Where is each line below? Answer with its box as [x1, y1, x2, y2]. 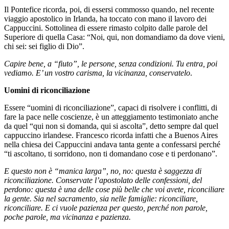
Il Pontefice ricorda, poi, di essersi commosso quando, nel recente [4, 5, 214, 14]
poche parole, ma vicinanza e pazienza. [4, 212, 131, 221]
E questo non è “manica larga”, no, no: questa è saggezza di [4, 166, 201, 175]
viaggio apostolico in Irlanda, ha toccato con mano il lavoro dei [4, 14, 207, 23]
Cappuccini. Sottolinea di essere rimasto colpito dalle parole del [4, 23, 208, 32]
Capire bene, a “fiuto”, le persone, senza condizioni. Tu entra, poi [4, 59, 217, 68]
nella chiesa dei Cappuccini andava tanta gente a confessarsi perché [4, 140, 220, 149]
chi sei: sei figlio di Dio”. [4, 41, 84, 51]
